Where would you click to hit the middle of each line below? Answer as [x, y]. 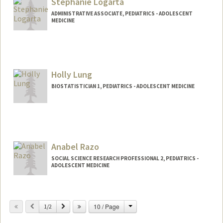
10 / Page [106, 207]
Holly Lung [71, 74]
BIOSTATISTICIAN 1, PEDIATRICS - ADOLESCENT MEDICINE [123, 86]
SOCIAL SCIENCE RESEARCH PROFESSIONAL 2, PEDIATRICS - [125, 159]
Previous [44, 206]
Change [143, 206]
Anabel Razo [75, 147]
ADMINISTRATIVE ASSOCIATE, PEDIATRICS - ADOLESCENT [122, 13]
